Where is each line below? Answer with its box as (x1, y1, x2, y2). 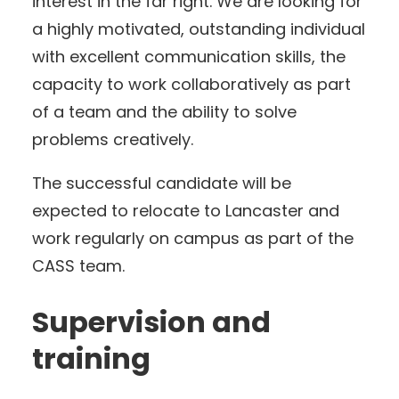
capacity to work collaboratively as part (32, 73, 351, 96)
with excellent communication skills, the (32, 45, 346, 69)
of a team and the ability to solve (32, 101, 297, 124)
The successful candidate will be (32, 172, 291, 195)
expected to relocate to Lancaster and (32, 199, 339, 223)
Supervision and (32, 301, 271, 342)
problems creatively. (32, 128, 193, 151)
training (32, 338, 151, 379)
